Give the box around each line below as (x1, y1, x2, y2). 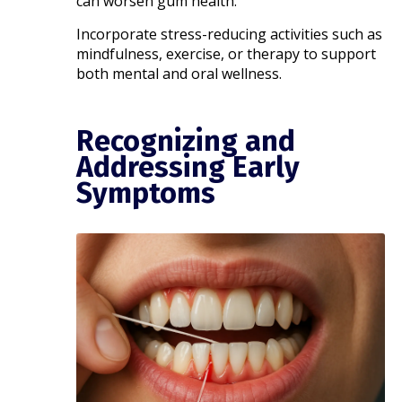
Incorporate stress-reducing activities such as (76, 24, 383, 45)
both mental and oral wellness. (76, 64, 283, 84)
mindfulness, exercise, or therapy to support (76, 44, 377, 65)
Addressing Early (76, 150, 301, 185)
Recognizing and (76, 124, 296, 159)
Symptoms (76, 176, 216, 211)
